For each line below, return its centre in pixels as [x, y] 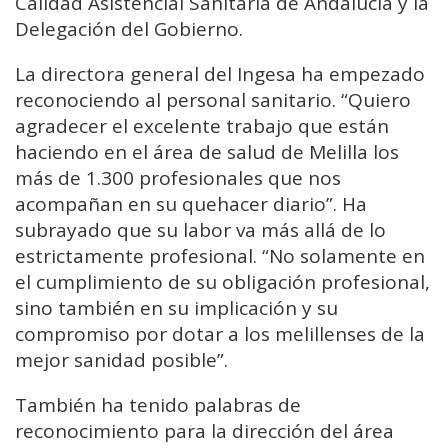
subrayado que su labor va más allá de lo [200, 230]
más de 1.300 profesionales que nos [178, 178]
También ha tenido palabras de [158, 405]
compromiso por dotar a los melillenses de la [220, 334]
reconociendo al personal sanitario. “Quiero [213, 100]
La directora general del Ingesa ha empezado [220, 74]
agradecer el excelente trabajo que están [202, 126]
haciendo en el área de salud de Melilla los [207, 152]
